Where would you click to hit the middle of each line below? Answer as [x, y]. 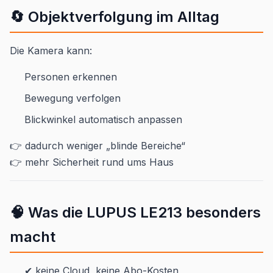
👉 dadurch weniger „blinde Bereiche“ [97, 145]
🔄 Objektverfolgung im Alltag [115, 16]
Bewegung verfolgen [73, 98]
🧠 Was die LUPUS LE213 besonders [135, 212]
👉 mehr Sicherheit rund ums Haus [92, 162]
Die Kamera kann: [51, 50]
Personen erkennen [71, 76]
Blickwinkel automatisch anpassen [103, 119]
